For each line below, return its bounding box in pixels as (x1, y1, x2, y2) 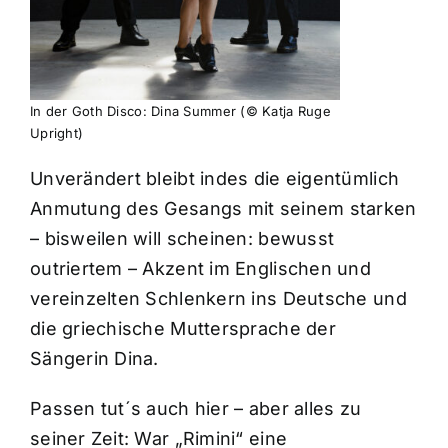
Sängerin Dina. (29, 348, 159, 370)
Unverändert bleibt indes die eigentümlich (29, 168, 400, 190)
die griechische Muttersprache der (29, 318, 336, 340)
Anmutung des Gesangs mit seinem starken (29, 198, 417, 220)
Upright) (29, 125, 84, 142)
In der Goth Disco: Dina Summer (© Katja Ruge (29, 103, 331, 120)
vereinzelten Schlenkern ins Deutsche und (29, 288, 407, 310)
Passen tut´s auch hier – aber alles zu (29, 398, 362, 420)
